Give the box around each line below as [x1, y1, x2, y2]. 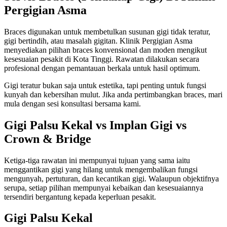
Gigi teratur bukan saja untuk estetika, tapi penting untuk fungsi [4, 81, 206, 90]
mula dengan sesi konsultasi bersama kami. [4, 99, 141, 108]
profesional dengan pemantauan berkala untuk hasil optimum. [4, 63, 200, 72]
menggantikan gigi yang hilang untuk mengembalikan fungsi [4, 165, 198, 174]
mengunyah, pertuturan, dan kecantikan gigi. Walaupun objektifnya [4, 174, 219, 183]
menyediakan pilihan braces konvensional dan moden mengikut [4, 45, 207, 54]
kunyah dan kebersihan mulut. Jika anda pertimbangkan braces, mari [4, 90, 222, 99]
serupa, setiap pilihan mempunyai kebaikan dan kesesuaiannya [4, 183, 203, 192]
